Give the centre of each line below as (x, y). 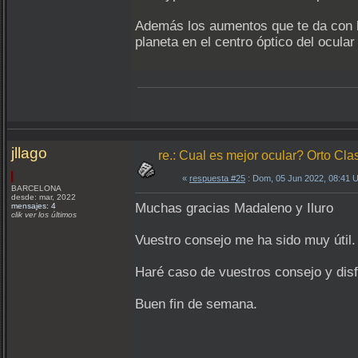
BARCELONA (38, 188)
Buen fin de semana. (196, 304)
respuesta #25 (217, 178)
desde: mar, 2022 (44, 197)
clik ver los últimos (44, 215)
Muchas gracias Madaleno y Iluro (234, 208)
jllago (29, 153)
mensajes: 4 (34, 206)
